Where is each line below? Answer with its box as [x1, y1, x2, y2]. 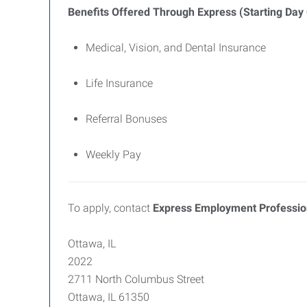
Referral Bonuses [86, 112, 167, 125]
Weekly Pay [86, 148, 141, 161]
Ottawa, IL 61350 [68, 291, 149, 304]
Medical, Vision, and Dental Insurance [86, 41, 266, 54]
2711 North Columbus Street [68, 273, 204, 286]
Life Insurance [86, 77, 153, 90]
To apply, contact [68, 201, 153, 214]
